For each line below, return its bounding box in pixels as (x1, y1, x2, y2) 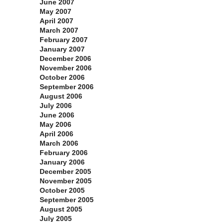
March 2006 (40, 139, 78, 148)
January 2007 (40, 45, 85, 54)
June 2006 (40, 111, 74, 119)
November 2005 (40, 177, 92, 185)
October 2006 (40, 73, 85, 82)
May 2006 (40, 120, 71, 129)
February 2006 (40, 149, 88, 157)
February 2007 (40, 36, 88, 44)
